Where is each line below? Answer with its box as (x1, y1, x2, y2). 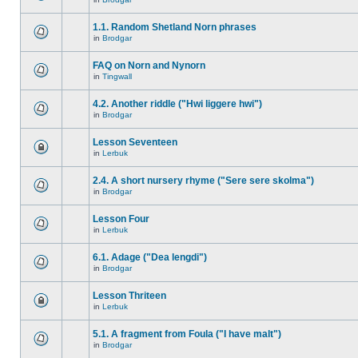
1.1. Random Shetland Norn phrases (93, 22, 257, 33)
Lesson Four (93, 213, 149, 225)
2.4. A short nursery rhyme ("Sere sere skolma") (93, 175, 314, 186)
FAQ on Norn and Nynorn (93, 60, 205, 71)
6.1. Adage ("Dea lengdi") (93, 252, 207, 263)
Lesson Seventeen (93, 137, 177, 148)
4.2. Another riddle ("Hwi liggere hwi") (93, 98, 262, 109)
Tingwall (102, 72, 132, 81)
